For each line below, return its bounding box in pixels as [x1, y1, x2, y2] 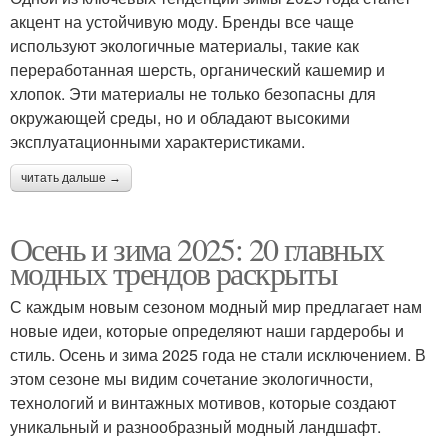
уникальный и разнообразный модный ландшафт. [10, 415, 381, 439]
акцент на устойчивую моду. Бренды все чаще [10, 10, 354, 34]
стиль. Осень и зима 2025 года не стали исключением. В [10, 343, 426, 367]
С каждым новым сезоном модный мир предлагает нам [10, 295, 422, 319]
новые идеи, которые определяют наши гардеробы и [10, 319, 404, 343]
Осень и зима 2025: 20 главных [10, 227, 384, 271]
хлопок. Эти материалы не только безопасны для [10, 82, 376, 106]
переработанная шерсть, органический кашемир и [10, 58, 385, 82]
